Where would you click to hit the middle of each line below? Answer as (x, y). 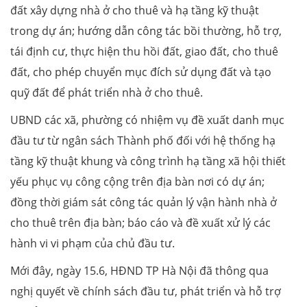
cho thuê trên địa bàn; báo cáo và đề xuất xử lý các (140, 222)
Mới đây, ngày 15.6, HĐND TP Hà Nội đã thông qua (139, 270)
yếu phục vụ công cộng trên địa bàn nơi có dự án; (137, 181)
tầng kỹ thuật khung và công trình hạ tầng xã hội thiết (148, 161)
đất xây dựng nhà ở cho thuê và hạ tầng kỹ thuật (135, 10)
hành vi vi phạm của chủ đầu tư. (93, 243)
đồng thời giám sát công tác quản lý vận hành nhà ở (144, 202)
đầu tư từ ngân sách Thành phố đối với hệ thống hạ (143, 140)
